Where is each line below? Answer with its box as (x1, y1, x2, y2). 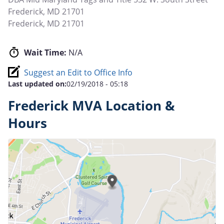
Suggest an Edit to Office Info (24, 66, 132, 78)
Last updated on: (8, 78, 66, 88)
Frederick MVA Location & (8, 96, 175, 114)
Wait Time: (24, 46, 66, 58)
